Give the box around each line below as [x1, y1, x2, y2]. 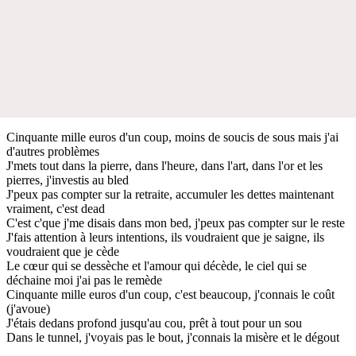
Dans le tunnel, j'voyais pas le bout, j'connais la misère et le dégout [6, 330, 339, 344]
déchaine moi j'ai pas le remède [6, 273, 162, 287]
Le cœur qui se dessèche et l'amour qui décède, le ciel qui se [6, 258, 307, 273]
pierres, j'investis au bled [6, 172, 129, 187]
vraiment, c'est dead [6, 201, 105, 215]
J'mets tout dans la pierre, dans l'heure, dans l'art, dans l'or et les [6, 158, 323, 172]
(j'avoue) [6, 301, 50, 315]
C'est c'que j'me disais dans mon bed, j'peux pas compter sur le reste [6, 215, 345, 230]
